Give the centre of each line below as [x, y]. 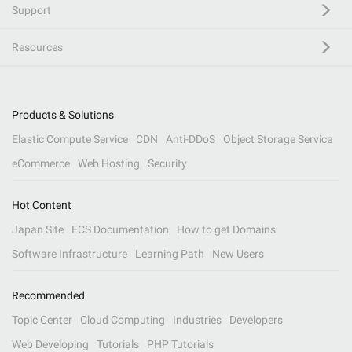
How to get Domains [226, 229]
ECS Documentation [120, 229]
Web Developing [50, 344]
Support [31, 10]
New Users [238, 254]
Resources [37, 47]
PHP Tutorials [180, 344]
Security [167, 163]
